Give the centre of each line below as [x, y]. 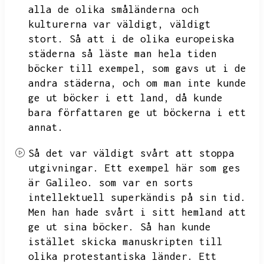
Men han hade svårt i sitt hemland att [137, 212]
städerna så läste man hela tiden [123, 54]
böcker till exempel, [87, 68]
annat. [46, 127]
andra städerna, [72, 83]
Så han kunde [176, 227]
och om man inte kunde [184, 83]
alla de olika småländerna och [114, 9]
